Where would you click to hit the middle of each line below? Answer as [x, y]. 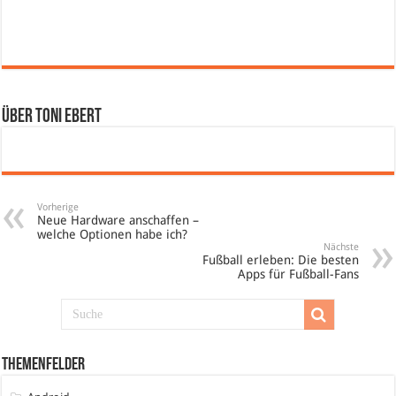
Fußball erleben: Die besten [280, 260]
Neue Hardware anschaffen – [118, 220]
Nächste [341, 247]
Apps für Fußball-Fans [298, 274]
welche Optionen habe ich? [113, 234]
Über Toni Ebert [52, 117]
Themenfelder [44, 365]
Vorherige [58, 207]
